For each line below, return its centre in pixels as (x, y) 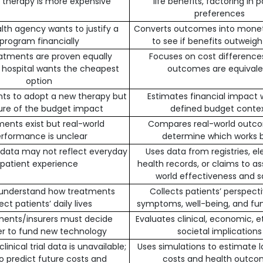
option (39, 81)
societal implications (220, 231)
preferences (220, 14)
